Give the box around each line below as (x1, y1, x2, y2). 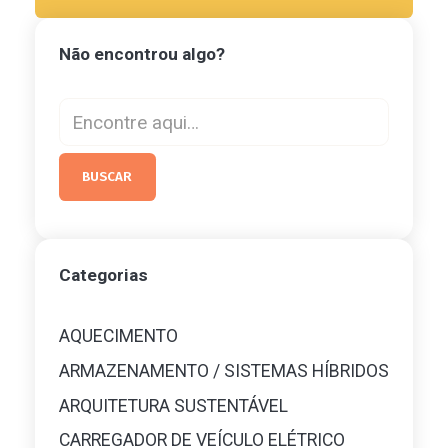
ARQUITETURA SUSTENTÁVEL (58, 395, 288, 416)
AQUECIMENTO (58, 326, 178, 347)
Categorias (58, 264, 148, 285)
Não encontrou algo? (58, 43, 225, 64)
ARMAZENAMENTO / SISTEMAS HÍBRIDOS (58, 360, 389, 381)
